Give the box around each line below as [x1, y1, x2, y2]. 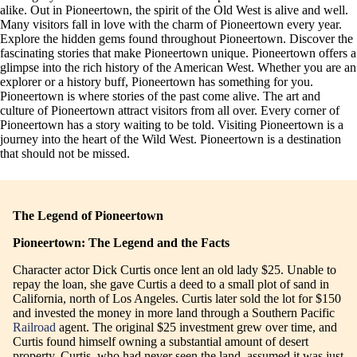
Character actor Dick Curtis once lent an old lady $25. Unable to [13, 263, 336, 277]
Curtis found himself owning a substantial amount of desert [13, 335, 308, 349]
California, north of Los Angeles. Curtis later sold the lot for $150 [13, 292, 341, 306]
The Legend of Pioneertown [13, 209, 163, 223]
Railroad [13, 320, 56, 335]
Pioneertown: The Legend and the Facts [13, 236, 229, 250]
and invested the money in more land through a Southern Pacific [13, 306, 335, 320]
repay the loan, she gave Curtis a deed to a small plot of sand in [13, 277, 329, 292]
